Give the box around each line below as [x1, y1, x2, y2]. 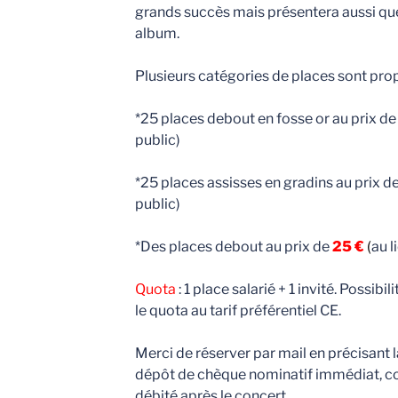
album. [134, 25, 179, 43]
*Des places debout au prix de [134, 238, 332, 256]
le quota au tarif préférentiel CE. [134, 302, 341, 320]
